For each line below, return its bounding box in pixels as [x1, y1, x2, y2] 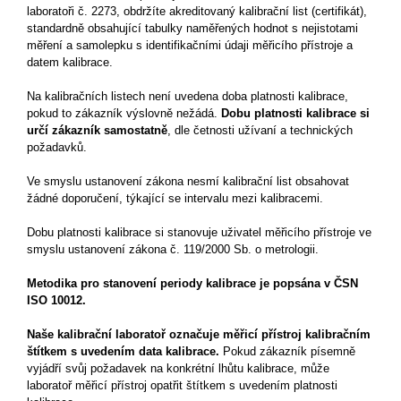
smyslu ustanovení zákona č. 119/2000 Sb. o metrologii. [27, 243, 319, 256]
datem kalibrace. [27, 55, 113, 69]
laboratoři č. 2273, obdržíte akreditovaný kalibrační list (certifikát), [27, 4, 367, 18]
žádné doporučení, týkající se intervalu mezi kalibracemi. [27, 192, 323, 205]
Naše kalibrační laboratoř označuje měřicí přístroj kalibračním [27, 328, 371, 341]
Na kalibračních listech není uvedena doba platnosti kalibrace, [27, 90, 348, 103]
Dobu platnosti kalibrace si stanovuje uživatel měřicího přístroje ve [27, 226, 371, 239]
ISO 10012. [27, 294, 86, 307]
